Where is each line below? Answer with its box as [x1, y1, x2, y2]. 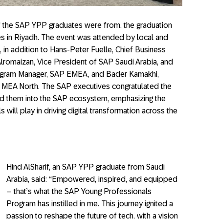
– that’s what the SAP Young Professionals [6, 187, 152, 196]
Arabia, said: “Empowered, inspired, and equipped [6, 175, 177, 183]
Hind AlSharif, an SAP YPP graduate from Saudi [6, 162, 165, 171]
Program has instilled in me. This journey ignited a [6, 199, 173, 208]
